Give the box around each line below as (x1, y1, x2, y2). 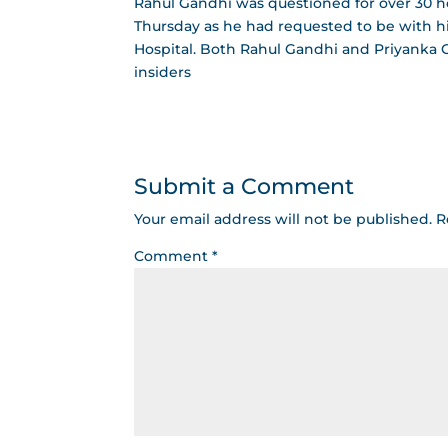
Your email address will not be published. (134, 209, 433, 228)
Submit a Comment (134, 172, 355, 200)
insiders (134, 62, 192, 81)
